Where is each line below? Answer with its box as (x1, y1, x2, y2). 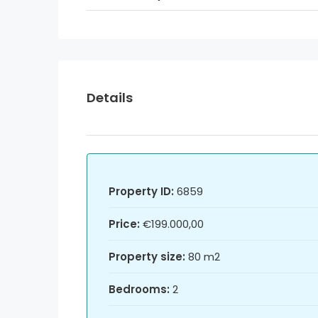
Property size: (109, 249, 185, 265)
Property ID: (109, 184, 174, 199)
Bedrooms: (109, 282, 170, 297)
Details (87, 89, 133, 107)
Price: (109, 216, 140, 232)
